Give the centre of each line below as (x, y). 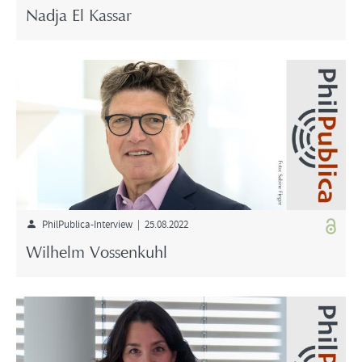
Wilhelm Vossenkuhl (97, 254)
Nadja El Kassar (79, 17)
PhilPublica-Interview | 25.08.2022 (112, 223)
